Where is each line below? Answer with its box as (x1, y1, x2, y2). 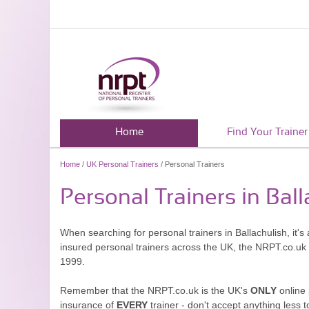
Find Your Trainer (226, 127, 308, 137)
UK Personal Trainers (86, 160, 159, 168)
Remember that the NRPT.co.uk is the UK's (60, 285, 250, 296)
